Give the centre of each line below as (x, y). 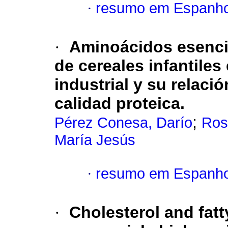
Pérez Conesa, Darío (123, 123)
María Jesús (95, 140)
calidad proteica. (120, 104)
